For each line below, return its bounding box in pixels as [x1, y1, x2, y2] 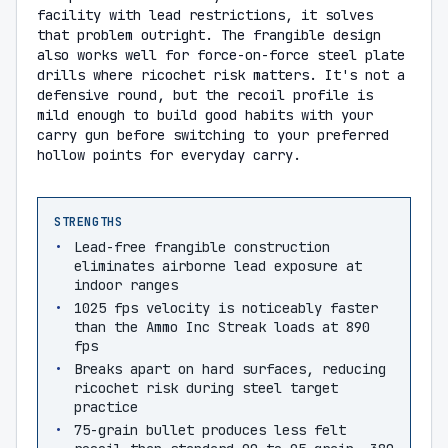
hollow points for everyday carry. [37, 146, 301, 164]
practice [74, 398, 138, 416]
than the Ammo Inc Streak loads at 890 [74, 318, 370, 336]
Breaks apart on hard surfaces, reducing [74, 360, 386, 378]
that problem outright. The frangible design [37, 26, 381, 44]
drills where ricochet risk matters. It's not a [37, 66, 405, 84]
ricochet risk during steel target [74, 379, 338, 397]
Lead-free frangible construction [74, 238, 330, 256]
